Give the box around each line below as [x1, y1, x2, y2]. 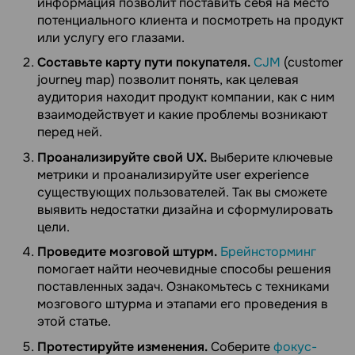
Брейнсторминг [220, 243, 316, 261]
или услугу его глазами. [37, 29, 185, 46]
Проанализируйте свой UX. [37, 148, 207, 166]
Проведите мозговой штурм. [37, 243, 217, 261]
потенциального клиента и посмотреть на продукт [37, 11, 343, 29]
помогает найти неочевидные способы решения [37, 261, 331, 278]
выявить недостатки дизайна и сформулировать [37, 200, 333, 218]
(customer [284, 54, 343, 71]
